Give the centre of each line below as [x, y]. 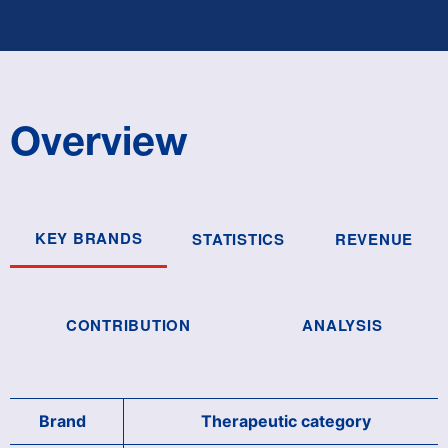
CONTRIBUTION [128, 324]
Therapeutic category [285, 420]
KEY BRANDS [88, 237]
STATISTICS [238, 239]
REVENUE [374, 239]
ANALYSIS [342, 324]
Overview [99, 140]
